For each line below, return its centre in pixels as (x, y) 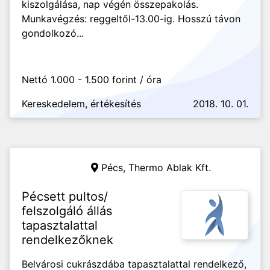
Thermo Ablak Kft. (170, 168)
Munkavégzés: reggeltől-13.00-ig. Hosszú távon (131, 19)
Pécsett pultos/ (65, 196)
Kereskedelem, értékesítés (81, 104)
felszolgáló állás (67, 211)
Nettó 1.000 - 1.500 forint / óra (92, 80)
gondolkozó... (53, 33)
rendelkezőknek (67, 240)
